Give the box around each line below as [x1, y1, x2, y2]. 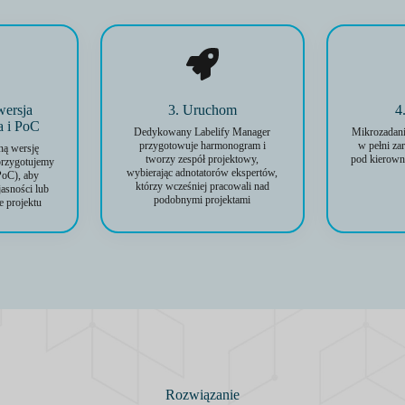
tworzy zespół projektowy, [146, 153, 259, 165]
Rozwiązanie [165, 387, 240, 402]
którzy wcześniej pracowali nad [135, 180, 269, 193]
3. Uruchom [167, 102, 237, 118]
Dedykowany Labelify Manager [134, 126, 271, 138]
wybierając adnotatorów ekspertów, [127, 166, 278, 179]
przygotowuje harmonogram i [138, 139, 266, 152]
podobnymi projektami [154, 193, 251, 206]
